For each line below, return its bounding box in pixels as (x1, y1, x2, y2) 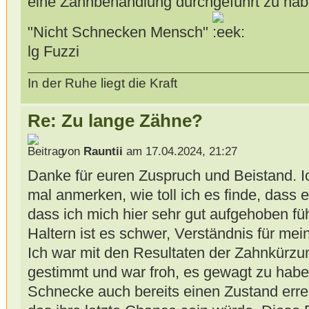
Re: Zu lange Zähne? (27, 111, 203, 131)
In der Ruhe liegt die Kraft (27, 76, 177, 91)
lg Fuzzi (27, 42, 79, 60)
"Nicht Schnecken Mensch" (27, 23, 212, 41)
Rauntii (83, 144, 123, 158)
